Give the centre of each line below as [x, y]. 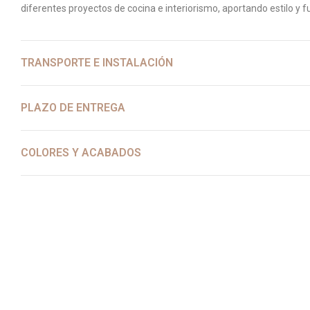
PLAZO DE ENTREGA [73, 108]
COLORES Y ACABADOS [81, 153]
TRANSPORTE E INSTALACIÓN [97, 63]
